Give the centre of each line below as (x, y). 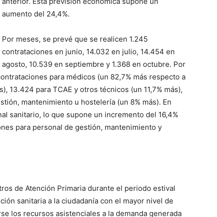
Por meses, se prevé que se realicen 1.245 (75, 39)
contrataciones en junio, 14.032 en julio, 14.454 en (88, 52)
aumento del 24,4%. (36, 14)
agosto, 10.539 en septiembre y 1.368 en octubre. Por (94, 64)
